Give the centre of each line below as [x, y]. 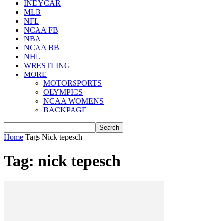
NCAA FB [41, 30]
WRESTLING [47, 65]
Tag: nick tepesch [62, 161]
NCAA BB [41, 48]
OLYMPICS [63, 92]
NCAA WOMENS [74, 101]
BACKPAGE [65, 110]
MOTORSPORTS [73, 83]
